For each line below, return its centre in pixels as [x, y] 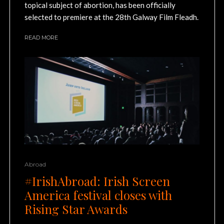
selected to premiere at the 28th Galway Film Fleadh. [111, 17]
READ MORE [41, 37]
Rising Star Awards [76, 209]
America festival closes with [98, 195]
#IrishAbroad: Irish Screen [97, 181]
